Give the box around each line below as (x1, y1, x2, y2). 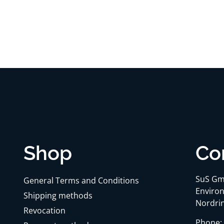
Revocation (23, 205, 65, 216)
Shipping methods (23, 190, 92, 201)
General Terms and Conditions (23, 175, 139, 186)
